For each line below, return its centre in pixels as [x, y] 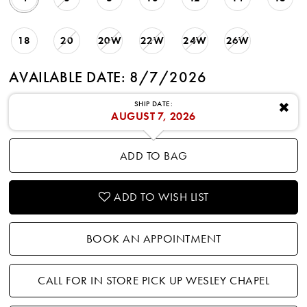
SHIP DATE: [153, 104]
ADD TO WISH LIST [161, 197]
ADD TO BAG [153, 156]
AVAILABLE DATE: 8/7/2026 [108, 77]
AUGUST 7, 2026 [153, 116]
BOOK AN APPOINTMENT [153, 239]
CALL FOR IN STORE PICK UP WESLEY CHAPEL [154, 281]
